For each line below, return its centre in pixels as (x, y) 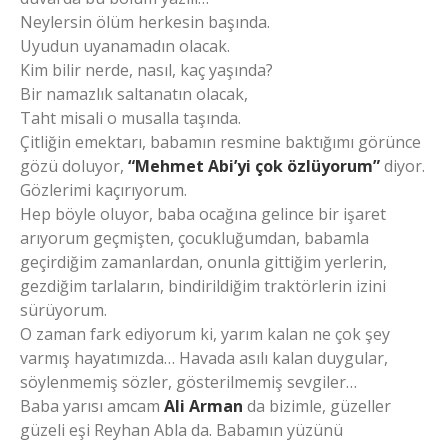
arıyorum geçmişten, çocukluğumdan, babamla (194, 238)
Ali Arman (203, 406)
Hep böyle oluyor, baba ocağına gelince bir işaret (203, 214)
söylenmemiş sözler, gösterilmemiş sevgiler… (188, 382)
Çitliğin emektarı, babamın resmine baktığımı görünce (220, 142)
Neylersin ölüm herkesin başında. (145, 22)
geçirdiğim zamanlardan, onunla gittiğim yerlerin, (203, 262)
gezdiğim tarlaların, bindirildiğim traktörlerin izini (203, 286)
